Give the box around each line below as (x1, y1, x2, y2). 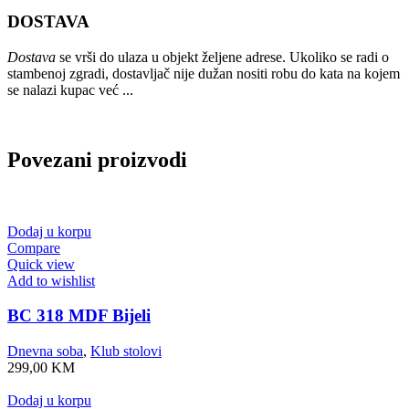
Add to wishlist (7, 272, 95, 288)
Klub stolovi (90, 343, 162, 360)
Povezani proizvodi (7, 147, 187, 172)
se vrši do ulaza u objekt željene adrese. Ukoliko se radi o (56, 48, 389, 65)
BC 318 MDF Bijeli (7, 306, 151, 326)
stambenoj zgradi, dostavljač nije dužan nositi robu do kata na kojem (7, 65, 400, 81)
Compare (7, 239, 60, 256)
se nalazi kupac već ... (7, 81, 133, 98)
